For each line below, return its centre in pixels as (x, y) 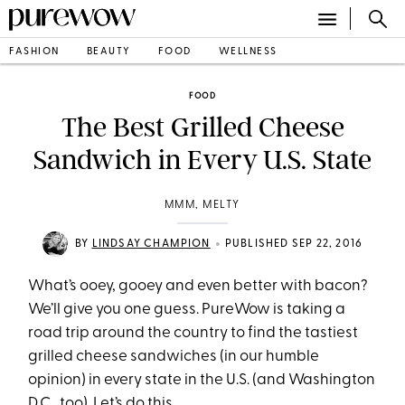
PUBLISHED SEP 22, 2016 (294, 244)
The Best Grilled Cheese (202, 127)
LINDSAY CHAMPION (151, 244)
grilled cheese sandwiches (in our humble (174, 357)
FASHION (34, 52)
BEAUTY (108, 52)
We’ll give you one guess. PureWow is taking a (187, 310)
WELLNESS (248, 52)
